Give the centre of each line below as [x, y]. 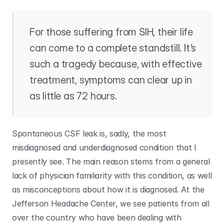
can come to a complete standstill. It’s [113, 48]
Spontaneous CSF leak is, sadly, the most [89, 133]
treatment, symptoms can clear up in [111, 80]
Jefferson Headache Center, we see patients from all [111, 203]
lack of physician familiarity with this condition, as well [112, 175]
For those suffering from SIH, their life [111, 32]
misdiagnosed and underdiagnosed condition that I [104, 147]
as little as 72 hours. [74, 96]
